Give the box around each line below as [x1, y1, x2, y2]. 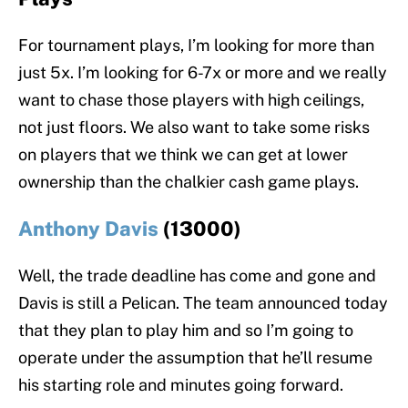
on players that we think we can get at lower [18, 145, 348, 165]
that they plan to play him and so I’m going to [18, 321, 353, 341]
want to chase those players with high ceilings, [18, 90, 364, 110]
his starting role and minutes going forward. [18, 375, 343, 395]
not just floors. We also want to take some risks [18, 117, 370, 138]
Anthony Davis [18, 217, 158, 241]
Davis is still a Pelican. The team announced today [18, 293, 388, 313]
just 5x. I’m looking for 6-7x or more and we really [18, 63, 387, 83]
